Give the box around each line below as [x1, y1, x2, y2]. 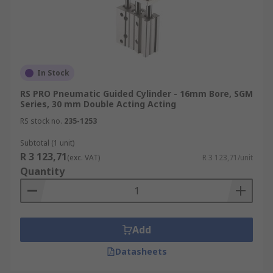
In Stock [37, 68, 69, 78]
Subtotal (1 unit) [20, 138, 74, 148]
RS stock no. [20, 116, 62, 126]
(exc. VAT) [67, 152, 100, 163]
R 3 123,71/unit [202, 152, 253, 163]
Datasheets [115, 246, 167, 257]
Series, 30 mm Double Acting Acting [20, 98, 176, 110]
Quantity [20, 165, 65, 178]
